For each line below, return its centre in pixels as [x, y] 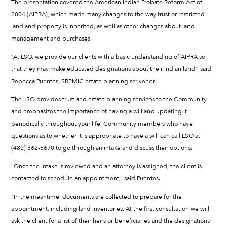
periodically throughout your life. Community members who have [102, 124]
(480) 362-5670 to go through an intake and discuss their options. [102, 148]
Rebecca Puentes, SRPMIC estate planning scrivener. [84, 81]
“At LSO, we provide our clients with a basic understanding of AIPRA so [108, 57]
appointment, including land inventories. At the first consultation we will [110, 209]
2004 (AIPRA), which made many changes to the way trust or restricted [108, 14]
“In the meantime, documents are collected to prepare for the [97, 197]
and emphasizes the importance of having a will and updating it [99, 112]
